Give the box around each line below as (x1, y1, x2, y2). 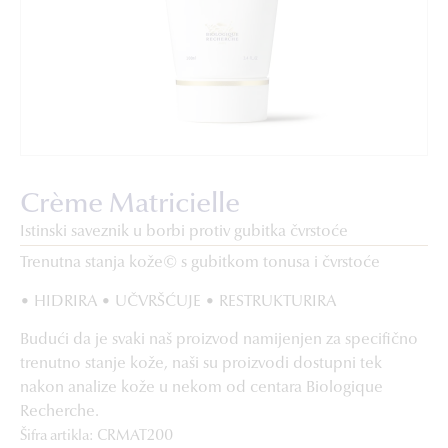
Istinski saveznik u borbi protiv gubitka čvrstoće (20, 224, 348, 241)
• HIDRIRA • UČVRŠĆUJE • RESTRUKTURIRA (20, 293, 336, 310)
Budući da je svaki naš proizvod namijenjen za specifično (20, 332, 418, 349)
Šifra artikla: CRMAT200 (20, 428, 173, 444)
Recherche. (20, 404, 99, 421)
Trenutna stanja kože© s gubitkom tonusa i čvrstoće (20, 255, 380, 272)
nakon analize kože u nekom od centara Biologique (20, 380, 383, 397)
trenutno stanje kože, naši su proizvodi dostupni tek (20, 356, 382, 373)
